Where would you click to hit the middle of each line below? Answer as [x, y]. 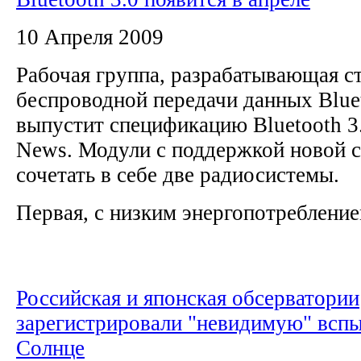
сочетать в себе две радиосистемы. [183, 174]
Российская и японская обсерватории [188, 298]
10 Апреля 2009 [90, 37]
